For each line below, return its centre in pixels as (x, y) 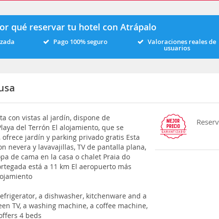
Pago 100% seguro (80, 42)
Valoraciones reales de (182, 42)
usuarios (177, 48)
